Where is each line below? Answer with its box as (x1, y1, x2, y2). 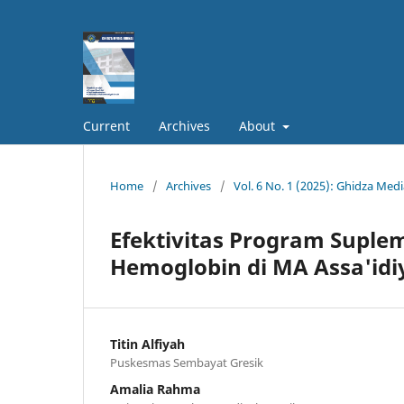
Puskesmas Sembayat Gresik (110, 353, 263, 371)
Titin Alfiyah (110, 335, 185, 353)
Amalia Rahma (110, 380, 200, 398)
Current (83, 116, 130, 134)
